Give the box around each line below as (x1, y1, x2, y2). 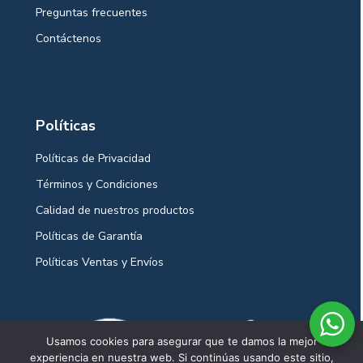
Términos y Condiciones (36, 176, 158, 192)
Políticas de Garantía (36, 228, 143, 244)
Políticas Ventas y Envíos (36, 254, 164, 270)
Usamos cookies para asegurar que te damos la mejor (45, 335, 318, 348)
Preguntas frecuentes (36, 4, 147, 20)
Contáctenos (36, 30, 101, 46)
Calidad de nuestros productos (36, 202, 194, 218)
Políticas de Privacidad (36, 150, 151, 166)
